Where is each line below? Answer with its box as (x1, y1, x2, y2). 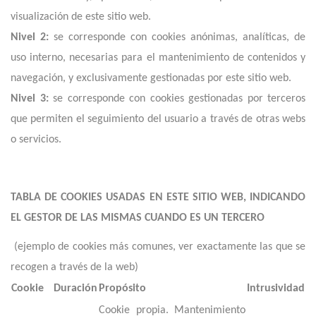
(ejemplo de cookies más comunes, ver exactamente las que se (11, 241, 305, 253)
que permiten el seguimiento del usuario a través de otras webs (11, 114, 305, 125)
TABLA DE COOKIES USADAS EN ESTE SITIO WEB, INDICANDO (11, 192, 305, 203)
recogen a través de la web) (11, 262, 138, 273)
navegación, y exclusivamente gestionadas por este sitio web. (11, 73, 291, 84)
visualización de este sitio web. (11, 11, 151, 23)
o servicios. (11, 134, 61, 145)
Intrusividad (247, 283, 305, 294)
